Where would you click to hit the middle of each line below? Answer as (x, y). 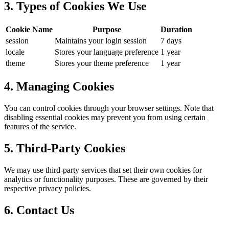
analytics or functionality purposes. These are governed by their (106, 179)
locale (15, 52)
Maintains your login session (101, 41)
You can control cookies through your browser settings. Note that (109, 108)
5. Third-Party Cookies (65, 148)
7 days (171, 41)
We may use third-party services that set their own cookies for (103, 170)
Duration (176, 30)
